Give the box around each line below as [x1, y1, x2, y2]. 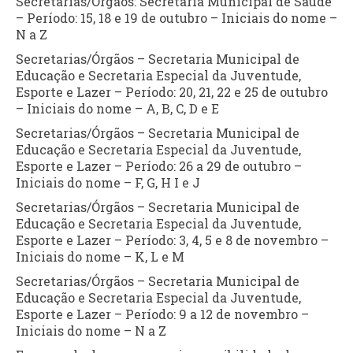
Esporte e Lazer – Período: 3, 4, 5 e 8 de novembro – [16, 231, 329, 248]
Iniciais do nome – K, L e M [16, 247, 184, 265]
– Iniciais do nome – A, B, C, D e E [16, 99, 219, 117]
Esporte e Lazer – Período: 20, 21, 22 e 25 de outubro [16, 83, 328, 100]
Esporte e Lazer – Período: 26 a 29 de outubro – [16, 157, 302, 174]
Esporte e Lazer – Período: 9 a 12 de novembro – [16, 305, 309, 322]
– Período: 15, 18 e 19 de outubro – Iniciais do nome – [16, 9, 337, 26]
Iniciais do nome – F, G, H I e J [16, 173, 200, 191]
